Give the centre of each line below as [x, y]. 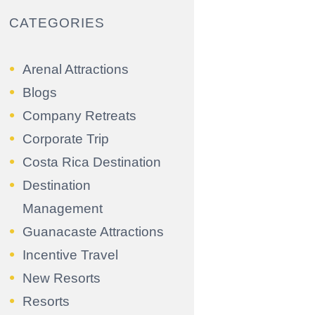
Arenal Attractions [75, 69]
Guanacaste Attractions [93, 231]
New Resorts [61, 278]
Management [62, 208]
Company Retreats [79, 115]
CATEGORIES [57, 22]
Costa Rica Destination [91, 162]
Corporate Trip [65, 139]
